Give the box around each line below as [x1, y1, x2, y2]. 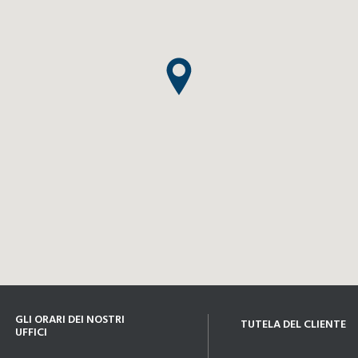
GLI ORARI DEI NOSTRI [15, 311, 125, 329]
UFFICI [15, 324, 47, 342]
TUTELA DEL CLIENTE [241, 316, 346, 334]
